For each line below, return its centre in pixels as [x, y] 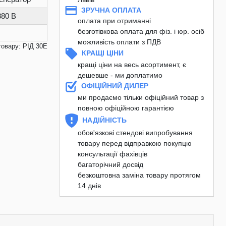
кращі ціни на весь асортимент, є [132, 65]
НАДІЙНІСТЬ [104, 120]
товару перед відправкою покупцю [135, 143]
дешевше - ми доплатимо [120, 75]
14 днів [89, 186]
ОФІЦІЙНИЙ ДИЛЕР [115, 86]
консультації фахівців [112, 154]
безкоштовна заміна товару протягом [139, 175]
